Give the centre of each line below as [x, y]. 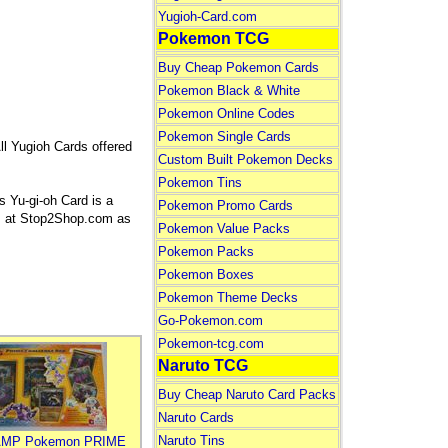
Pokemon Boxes [205, 274]
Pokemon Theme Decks [227, 297]
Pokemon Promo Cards [225, 205]
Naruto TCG [202, 365]
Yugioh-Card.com [207, 16]
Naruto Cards [195, 417]
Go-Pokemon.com [210, 320]
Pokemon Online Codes [226, 113]
